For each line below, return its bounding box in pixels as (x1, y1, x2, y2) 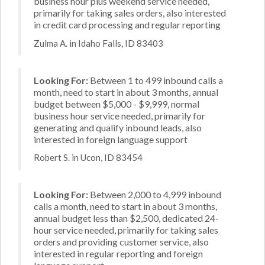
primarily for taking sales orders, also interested (34, 7, 226, 18)
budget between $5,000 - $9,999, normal (34, 98, 199, 109)
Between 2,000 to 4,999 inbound (88, 189, 221, 200)
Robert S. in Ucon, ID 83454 (34, 152, 143, 163)
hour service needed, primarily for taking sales (34, 224, 218, 235)
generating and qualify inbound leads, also (34, 121, 202, 133)
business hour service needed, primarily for (34, 109, 205, 121)
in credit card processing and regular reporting (34, 19, 221, 30)
